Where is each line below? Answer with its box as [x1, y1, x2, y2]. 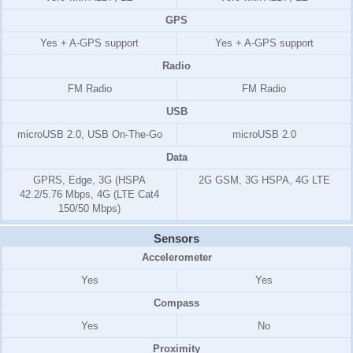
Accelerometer [141, 251, 212, 264]
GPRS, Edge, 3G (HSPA [33, 174, 146, 187]
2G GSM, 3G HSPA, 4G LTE [198, 174, 330, 187]
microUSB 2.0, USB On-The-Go [17, 128, 162, 141]
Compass [154, 297, 199, 310]
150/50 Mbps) [58, 203, 121, 215]
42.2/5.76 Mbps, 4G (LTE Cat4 [20, 188, 159, 201]
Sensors [154, 232, 199, 246]
